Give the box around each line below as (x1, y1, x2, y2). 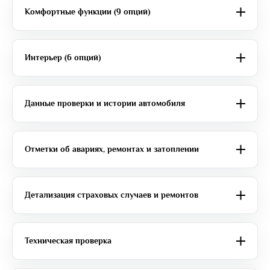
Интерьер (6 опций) (25, 52, 101, 63)
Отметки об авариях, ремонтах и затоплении (25, 144, 199, 154)
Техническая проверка (25, 236, 111, 246)
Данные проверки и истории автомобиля (25, 98, 185, 108)
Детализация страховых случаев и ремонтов (25, 190, 198, 200)
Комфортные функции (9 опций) (25, 7, 151, 17)
